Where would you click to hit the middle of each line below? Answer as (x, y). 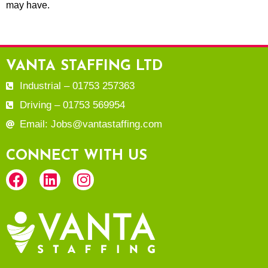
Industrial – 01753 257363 (77, 86)
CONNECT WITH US (77, 156)
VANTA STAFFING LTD (84, 66)
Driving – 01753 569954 (72, 105)
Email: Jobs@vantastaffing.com (91, 124)
